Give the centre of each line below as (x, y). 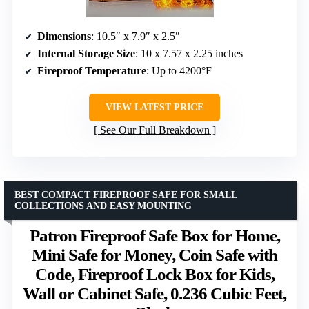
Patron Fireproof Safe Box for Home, (154, 236)
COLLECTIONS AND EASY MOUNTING (103, 206)
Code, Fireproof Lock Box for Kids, (154, 275)
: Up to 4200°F (179, 71)
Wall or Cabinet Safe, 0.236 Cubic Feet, (154, 294)
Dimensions (64, 37)
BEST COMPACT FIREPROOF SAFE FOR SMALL (126, 195)
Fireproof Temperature (92, 71)
